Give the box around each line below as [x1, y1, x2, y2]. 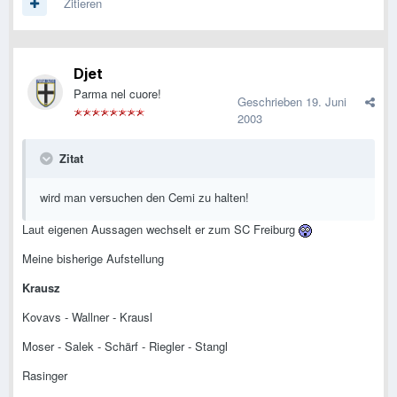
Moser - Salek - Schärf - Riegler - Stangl [22, 338, 228, 355]
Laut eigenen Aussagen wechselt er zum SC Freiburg [22, 221, 299, 238]
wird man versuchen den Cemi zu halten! [40, 189, 249, 206]
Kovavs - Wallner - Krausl [22, 308, 152, 326]
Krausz [22, 279, 60, 297]
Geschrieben [237, 93, 306, 111]
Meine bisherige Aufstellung [22, 250, 164, 268]
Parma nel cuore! [74, 85, 161, 103]
